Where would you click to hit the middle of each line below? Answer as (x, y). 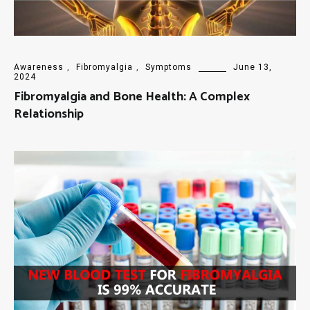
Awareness (39, 67)
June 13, (253, 67)
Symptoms (168, 67)
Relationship (49, 115)
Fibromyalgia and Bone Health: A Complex (132, 97)
